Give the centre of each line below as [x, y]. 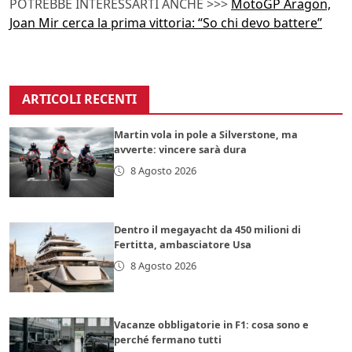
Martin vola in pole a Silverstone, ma [206, 135]
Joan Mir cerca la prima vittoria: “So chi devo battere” [166, 23]
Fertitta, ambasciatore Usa [183, 245]
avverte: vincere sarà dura [181, 150]
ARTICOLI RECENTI [79, 99]
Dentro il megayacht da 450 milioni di [208, 230]
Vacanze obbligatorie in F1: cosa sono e [212, 325]
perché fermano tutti [168, 340]
